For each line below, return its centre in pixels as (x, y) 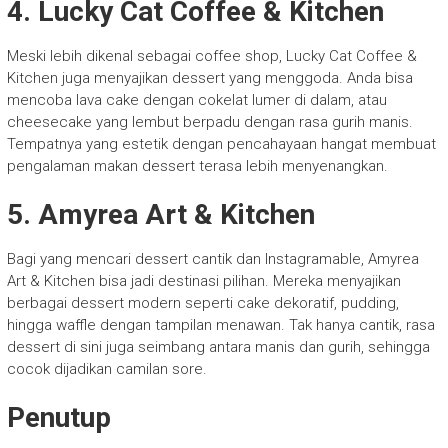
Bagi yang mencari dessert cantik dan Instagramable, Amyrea (212, 259)
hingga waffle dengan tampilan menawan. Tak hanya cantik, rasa (220, 325)
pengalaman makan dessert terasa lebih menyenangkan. (197, 166)
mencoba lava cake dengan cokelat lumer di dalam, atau (196, 100)
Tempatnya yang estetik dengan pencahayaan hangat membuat (221, 144)
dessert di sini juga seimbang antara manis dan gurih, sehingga (218, 347)
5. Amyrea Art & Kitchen (160, 214)
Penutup (58, 417)
